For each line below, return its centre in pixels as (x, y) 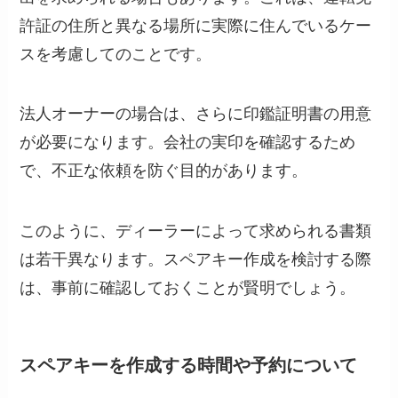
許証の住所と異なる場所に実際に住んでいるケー (196, 24)
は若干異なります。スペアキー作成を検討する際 (196, 258)
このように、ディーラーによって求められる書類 (196, 230)
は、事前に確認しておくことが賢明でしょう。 (188, 287)
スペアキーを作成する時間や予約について (189, 365)
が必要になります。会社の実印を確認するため (188, 141)
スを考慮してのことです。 (116, 52)
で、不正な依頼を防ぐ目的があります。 (164, 169)
